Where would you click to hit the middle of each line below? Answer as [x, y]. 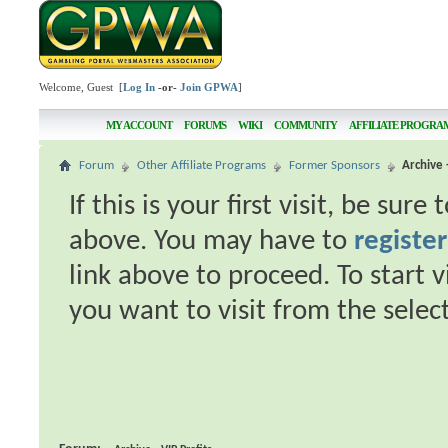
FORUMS [204, 125]
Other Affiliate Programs [202, 165]
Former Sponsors [335, 165]
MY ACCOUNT [138, 125]
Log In [139, 87]
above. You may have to [212, 241]
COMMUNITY [305, 125]
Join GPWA [209, 87]
